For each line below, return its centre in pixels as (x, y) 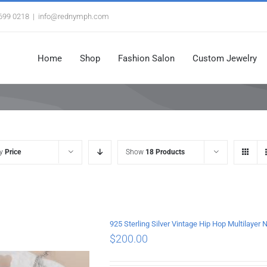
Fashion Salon (146, 58)
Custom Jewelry (225, 58)
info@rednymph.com (74, 16)
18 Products (165, 152)
